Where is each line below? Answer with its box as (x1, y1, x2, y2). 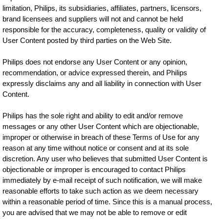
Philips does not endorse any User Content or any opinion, (2, 58, 188, 66)
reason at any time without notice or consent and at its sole (2, 144, 189, 152)
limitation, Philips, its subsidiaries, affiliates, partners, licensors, (2, 4, 202, 12)
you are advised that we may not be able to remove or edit (2, 208, 187, 217)
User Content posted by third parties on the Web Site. (2, 36, 172, 44)
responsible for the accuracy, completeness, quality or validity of (2, 25, 206, 34)
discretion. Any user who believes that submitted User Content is (2, 154, 208, 163)
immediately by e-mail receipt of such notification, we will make (2, 176, 202, 184)
